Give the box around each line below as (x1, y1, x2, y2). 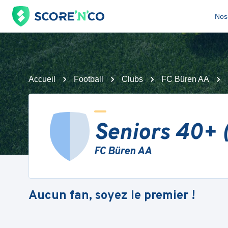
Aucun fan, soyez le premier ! (28, 188, 195, 204)
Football (74, 75, 103, 83)
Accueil (28, 75, 55, 83)
